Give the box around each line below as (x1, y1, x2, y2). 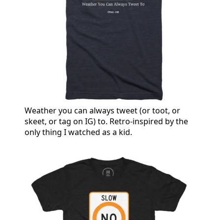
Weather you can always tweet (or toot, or (25, 105, 180, 116)
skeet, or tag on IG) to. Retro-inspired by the (25, 115, 188, 127)
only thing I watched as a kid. (25, 126, 132, 137)
